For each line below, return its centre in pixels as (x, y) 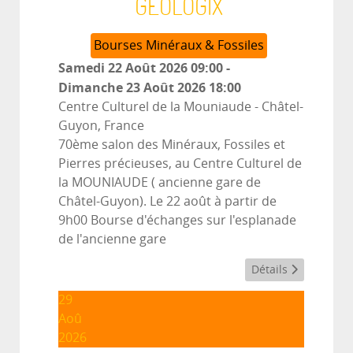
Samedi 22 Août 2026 (123, 67)
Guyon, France (101, 125)
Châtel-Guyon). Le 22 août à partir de (167, 201)
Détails (271, 269)
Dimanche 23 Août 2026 (132, 87)
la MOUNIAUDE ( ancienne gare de (160, 182)
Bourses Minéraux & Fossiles (178, 45)
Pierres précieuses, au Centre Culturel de (180, 163)
